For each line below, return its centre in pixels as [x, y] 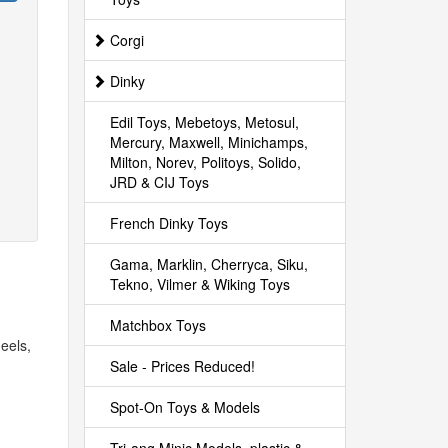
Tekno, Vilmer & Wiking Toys [199, 284]
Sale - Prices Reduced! [182, 366]
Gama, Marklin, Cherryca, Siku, [208, 264]
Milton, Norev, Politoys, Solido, [205, 162]
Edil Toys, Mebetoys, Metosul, [204, 122]
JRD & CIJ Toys [159, 182]
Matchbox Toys [157, 325]
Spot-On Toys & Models [184, 407]
